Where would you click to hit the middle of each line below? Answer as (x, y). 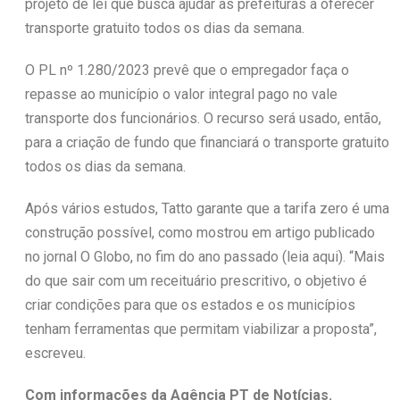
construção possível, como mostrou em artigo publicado (200, 232)
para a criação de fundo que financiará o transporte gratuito (207, 142)
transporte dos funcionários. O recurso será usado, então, (203, 118)
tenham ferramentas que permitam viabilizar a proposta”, (200, 329)
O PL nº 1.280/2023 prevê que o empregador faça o (187, 70)
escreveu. (55, 353)
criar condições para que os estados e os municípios (190, 304)
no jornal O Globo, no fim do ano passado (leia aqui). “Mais (204, 256)
